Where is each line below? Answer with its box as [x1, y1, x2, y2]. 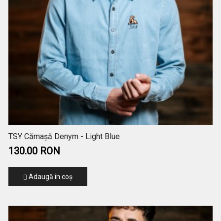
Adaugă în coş [27, 172, 73, 181]
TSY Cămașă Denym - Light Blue [8, 131, 120, 141]
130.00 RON [8, 145, 60, 157]
